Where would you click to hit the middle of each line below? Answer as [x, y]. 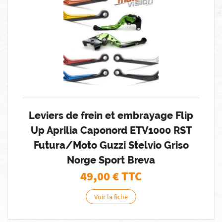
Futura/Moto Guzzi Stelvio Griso [111, 145]
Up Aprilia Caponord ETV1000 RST [111, 130]
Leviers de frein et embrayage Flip [111, 115]
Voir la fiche [111, 197]
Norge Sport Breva [111, 160]
